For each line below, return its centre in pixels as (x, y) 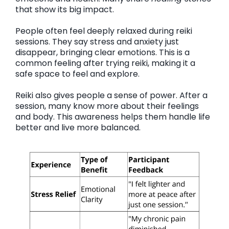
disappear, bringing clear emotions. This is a (102, 52)
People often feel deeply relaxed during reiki (104, 31)
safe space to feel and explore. (77, 74)
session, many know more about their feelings (107, 106)
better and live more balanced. (78, 128)
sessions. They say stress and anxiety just (97, 42)
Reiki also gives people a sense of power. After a (111, 95)
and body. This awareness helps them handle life (113, 117)
